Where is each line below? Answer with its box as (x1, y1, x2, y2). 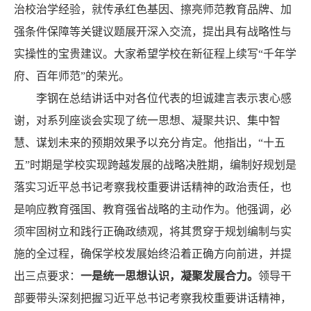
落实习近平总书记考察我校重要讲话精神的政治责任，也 (14, 180, 292, 193)
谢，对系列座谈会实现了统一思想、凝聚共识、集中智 (14, 114, 280, 126)
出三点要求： (14, 269, 81, 282)
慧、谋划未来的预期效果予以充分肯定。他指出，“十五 (14, 136, 285, 149)
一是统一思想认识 (81, 269, 169, 282)
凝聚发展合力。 (180, 269, 258, 282)
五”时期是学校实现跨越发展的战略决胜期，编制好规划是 (14, 158, 296, 171)
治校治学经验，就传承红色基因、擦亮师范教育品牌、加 (14, 3, 292, 15)
